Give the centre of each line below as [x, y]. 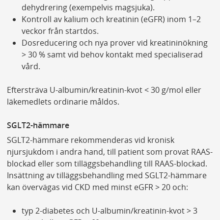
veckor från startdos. [60, 31]
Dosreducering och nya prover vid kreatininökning [114, 43]
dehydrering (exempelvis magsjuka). [88, 8]
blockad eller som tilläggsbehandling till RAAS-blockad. [107, 164]
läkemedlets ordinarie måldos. [63, 102]
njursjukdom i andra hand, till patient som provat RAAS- [110, 152]
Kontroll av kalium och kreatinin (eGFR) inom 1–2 [111, 19]
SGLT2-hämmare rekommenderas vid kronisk [90, 140]
